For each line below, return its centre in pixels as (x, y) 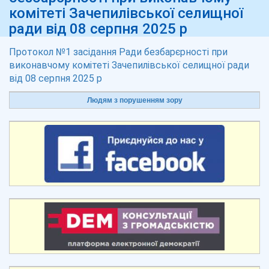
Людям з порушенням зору (134, 100)
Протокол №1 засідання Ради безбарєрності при (118, 52)
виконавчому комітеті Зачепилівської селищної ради (129, 65)
